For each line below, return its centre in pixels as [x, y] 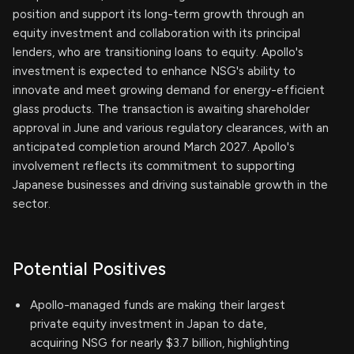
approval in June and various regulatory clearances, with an [171, 128]
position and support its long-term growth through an [158, 14]
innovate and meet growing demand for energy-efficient [169, 90]
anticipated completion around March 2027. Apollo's [154, 147]
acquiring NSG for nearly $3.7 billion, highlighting [160, 343]
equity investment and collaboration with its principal [156, 33]
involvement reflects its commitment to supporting [154, 166]
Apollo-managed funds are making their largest [158, 305]
